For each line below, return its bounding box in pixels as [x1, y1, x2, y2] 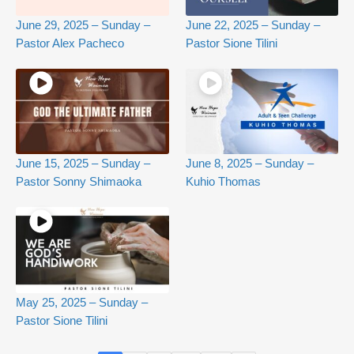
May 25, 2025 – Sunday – [16, 296, 148, 310]
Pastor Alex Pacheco [16, 36, 124, 50]
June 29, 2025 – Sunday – [16, 17, 150, 32]
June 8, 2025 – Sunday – [185, 156, 314, 171]
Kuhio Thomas [185, 175, 261, 189]
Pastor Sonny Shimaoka [16, 175, 141, 189]
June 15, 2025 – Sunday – [16, 156, 150, 171]
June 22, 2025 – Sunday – [185, 17, 320, 32]
